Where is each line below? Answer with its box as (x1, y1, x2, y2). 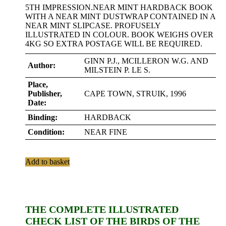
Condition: (28, 128, 65, 136)
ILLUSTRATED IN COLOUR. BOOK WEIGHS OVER (25, 30, 213, 39)
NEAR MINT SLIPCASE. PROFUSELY (25, 21, 160, 30)
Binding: (28, 113, 58, 122)
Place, (28, 80, 48, 89)
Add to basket (25, 157, 70, 166)
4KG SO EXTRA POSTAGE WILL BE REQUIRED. (25, 39, 202, 48)
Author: (28, 61, 55, 70)
